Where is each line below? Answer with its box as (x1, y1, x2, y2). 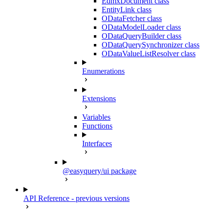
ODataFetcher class (102, 14, 162, 22)
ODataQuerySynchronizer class (102, 41, 199, 49)
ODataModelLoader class (102, 23, 181, 31)
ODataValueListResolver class (102, 49, 196, 58)
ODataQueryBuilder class (102, 32, 181, 40)
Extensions (82, 94, 116, 103)
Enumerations (82, 67, 125, 75)
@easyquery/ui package (63, 167, 136, 175)
